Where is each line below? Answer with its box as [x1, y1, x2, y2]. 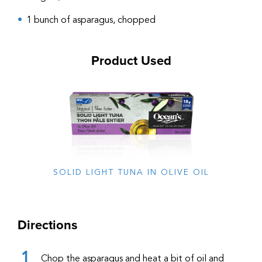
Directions [18, 218, 78, 233]
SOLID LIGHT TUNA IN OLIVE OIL [53, 168, 209, 177]
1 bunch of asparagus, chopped [26, 16, 156, 25]
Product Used [91, 53, 171, 68]
